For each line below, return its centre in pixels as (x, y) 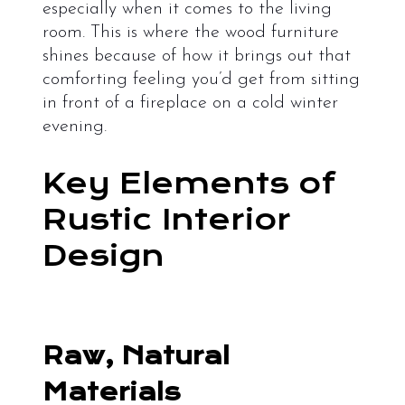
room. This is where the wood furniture (190, 32)
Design (103, 255)
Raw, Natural (136, 355)
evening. (74, 126)
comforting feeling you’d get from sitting (201, 79)
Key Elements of (188, 183)
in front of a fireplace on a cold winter (190, 103)
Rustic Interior (166, 219)
